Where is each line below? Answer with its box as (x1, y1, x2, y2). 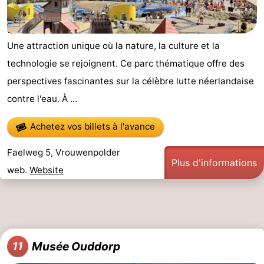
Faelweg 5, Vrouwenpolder (7, 146, 120, 158)
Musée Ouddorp (32, 239, 120, 253)
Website (29, 164, 64, 176)
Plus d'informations (171, 156, 257, 169)
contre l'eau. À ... (7, 93, 77, 105)
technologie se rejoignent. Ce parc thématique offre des (7, 58, 245, 70)
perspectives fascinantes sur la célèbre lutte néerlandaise (7, 75, 254, 87)
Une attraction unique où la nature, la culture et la (7, 40, 220, 52)
